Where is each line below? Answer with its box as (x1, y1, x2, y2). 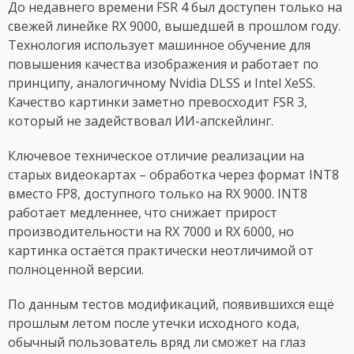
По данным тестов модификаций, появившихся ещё (8, 296, 334, 314)
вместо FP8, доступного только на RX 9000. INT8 (8, 185, 307, 203)
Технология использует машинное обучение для (8, 36, 311, 55)
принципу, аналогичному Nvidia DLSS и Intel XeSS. (8, 74, 315, 92)
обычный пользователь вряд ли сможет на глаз (8, 333, 306, 352)
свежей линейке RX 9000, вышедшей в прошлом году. (8, 17, 341, 36)
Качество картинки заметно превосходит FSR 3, (8, 93, 307, 111)
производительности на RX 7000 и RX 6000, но (8, 223, 294, 241)
